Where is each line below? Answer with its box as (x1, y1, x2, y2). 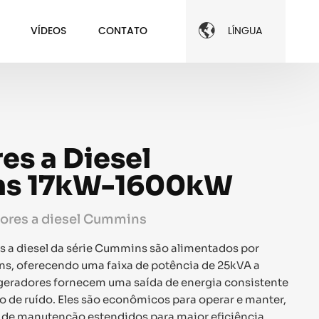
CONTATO (98, 22, 147, 40)
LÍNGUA (228, 23, 263, 40)
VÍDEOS (30, 22, 66, 40)
